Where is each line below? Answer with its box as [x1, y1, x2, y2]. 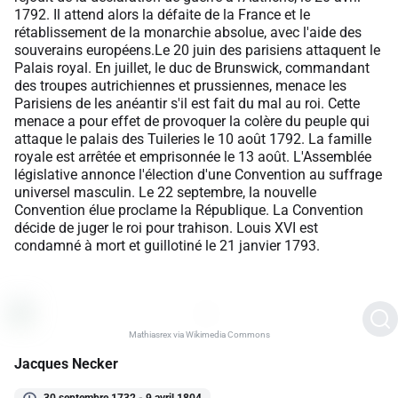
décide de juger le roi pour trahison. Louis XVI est [14, 219, 318, 236]
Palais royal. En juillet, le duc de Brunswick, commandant [14, 59, 370, 76]
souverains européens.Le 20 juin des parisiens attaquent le [14, 41, 380, 59]
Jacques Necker [14, 354, 118, 372]
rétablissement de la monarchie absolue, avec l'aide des [14, 23, 362, 41]
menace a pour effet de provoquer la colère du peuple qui [14, 112, 370, 130]
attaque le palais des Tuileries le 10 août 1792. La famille [14, 130, 371, 147]
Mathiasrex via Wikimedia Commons [128, 329, 270, 339]
